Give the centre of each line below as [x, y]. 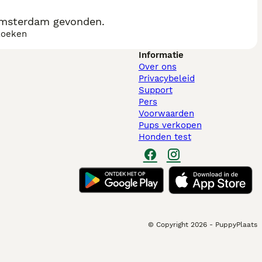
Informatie [161, 55]
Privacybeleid [166, 78]
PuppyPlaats [236, 225]
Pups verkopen [170, 125]
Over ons [157, 67]
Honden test [165, 137]
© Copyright [168, 225]
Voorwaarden [166, 113]
